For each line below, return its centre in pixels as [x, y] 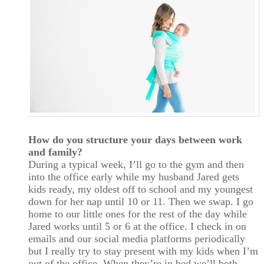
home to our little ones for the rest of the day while [138, 214]
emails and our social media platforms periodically [137, 238]
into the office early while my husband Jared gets [134, 176]
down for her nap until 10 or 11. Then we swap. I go [141, 201]
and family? [55, 152]
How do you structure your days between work [135, 139]
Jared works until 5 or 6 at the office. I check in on [137, 226]
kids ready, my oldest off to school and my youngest [141, 189]
